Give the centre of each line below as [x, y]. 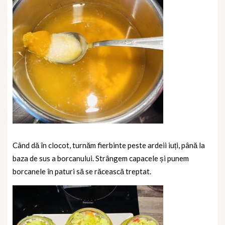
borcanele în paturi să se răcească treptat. [82, 171]
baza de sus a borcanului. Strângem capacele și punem [101, 158]
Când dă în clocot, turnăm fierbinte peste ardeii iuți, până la [109, 145]
